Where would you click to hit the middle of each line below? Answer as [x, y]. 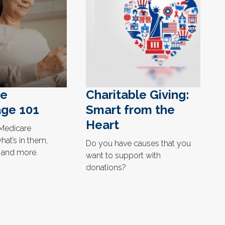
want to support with [123, 156]
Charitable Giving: [138, 95]
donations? [106, 168]
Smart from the [130, 110]
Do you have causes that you [138, 144]
